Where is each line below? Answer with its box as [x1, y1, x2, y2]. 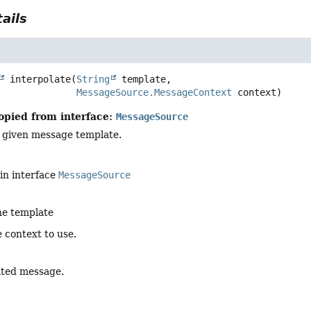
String [76, 74, 110, 85]
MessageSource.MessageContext [76, 87, 233, 99]
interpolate [10, 74, 72, 85]
